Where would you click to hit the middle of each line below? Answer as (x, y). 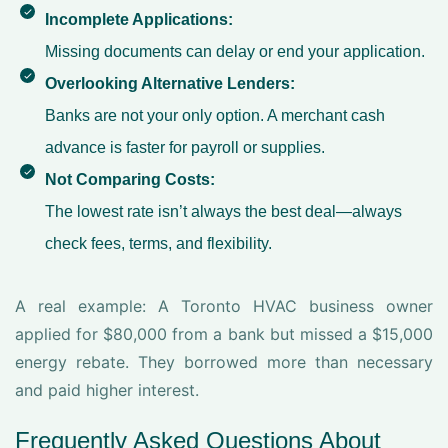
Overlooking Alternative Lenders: (170, 83)
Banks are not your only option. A (163, 115)
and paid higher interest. (107, 390)
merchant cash (333, 115)
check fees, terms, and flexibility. (158, 243)
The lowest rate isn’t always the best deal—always (223, 211)
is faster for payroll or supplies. (215, 147)
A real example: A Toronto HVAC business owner (224, 306)
